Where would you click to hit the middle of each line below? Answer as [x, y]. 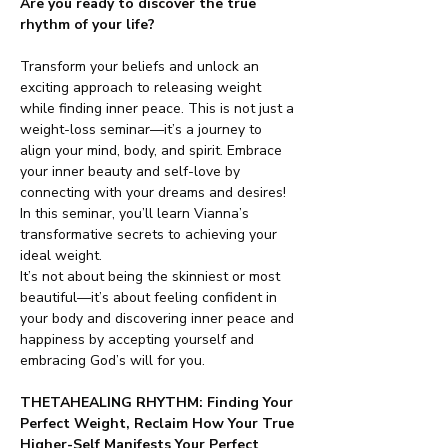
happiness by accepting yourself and [139, 339]
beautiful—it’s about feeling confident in [150, 297]
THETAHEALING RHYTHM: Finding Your [158, 402]
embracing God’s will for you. [112, 360]
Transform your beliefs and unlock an [141, 66]
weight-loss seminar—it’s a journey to [143, 129]
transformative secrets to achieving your [150, 234]
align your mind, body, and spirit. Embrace [153, 150]
